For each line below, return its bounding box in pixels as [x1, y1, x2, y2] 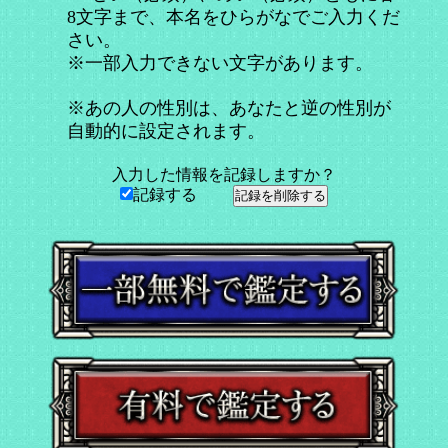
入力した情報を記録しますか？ [112, 166, 336, 184]
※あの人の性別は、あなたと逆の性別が [67, 98, 392, 119]
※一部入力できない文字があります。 [67, 52, 374, 73]
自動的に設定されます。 [67, 121, 266, 142]
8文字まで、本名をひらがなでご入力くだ [67, 6, 401, 27]
